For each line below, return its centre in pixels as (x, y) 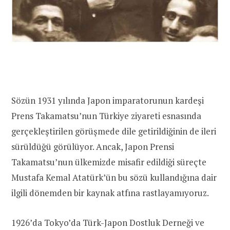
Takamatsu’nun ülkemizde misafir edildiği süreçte (109, 162)
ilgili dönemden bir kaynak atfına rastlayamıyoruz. (110, 193)
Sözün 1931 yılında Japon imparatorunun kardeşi (108, 100)
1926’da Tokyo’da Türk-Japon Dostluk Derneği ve (108, 222)
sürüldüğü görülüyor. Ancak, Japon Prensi (93, 146)
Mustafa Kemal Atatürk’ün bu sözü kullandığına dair (114, 177)
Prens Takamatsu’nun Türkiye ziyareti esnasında (106, 116)
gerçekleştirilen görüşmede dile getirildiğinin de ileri (114, 131)
